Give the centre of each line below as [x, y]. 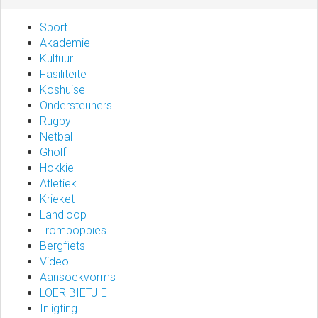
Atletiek [58, 183]
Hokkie [57, 168]
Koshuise [62, 90]
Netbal [56, 137]
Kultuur [56, 59]
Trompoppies [73, 230]
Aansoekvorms [78, 277]
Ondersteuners [76, 105]
